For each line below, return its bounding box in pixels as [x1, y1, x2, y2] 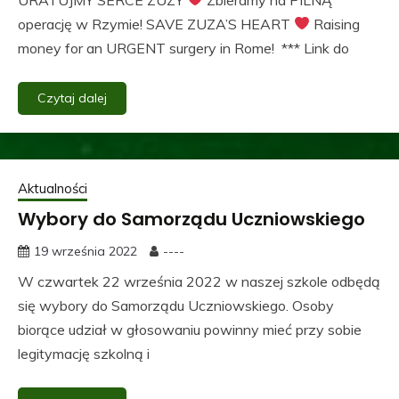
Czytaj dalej [37, 89, 107, 106]
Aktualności [18, 179, 87, 197]
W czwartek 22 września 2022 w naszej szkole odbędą [18, 272, 380, 290]
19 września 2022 [34, 242, 137, 259]
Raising [310, 14, 361, 33]
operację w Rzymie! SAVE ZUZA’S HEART [18, 14, 294, 33]
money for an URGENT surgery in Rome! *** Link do [18, 38, 349, 57]
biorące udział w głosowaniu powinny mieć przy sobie [18, 320, 362, 338]
